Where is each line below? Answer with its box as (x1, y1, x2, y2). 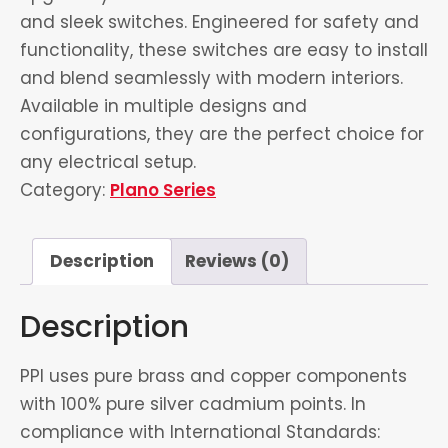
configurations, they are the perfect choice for (20, 121, 424, 146)
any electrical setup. (20, 149, 196, 174)
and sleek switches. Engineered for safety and (20, 9, 419, 34)
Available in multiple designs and (20, 93, 307, 118)
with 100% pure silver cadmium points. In (20, 392, 366, 417)
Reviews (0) (185, 249, 289, 274)
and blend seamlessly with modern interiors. (20, 65, 403, 90)
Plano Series (110, 177, 216, 202)
